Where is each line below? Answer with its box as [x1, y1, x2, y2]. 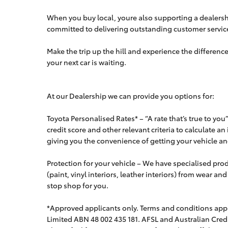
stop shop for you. [47, 180, 108, 190]
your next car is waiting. [47, 57, 126, 67]
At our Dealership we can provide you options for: [47, 91, 214, 101]
